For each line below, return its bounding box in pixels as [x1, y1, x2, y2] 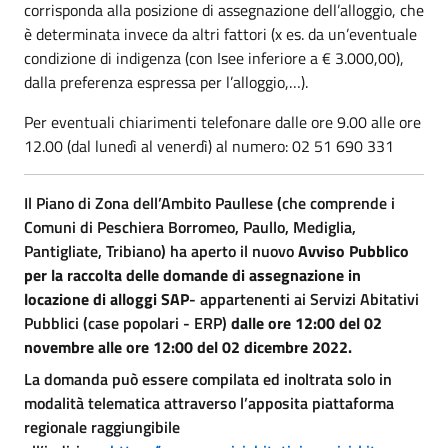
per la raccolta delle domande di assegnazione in [24, 262, 361, 287]
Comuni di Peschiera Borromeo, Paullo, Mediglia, [24, 214, 356, 239]
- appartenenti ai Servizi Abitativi [189, 286, 419, 311]
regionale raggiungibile [24, 414, 180, 439]
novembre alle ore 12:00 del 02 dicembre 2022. [24, 334, 352, 359]
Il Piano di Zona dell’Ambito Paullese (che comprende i [24, 190, 395, 215]
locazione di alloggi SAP [24, 286, 189, 311]
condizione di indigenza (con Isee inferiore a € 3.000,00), [24, 45, 404, 70]
